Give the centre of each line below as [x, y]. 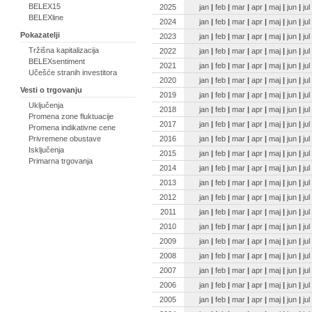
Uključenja [46, 105]
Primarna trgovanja [61, 161]
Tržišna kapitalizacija [64, 50]
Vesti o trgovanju [51, 90]
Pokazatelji [40, 35]
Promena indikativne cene [72, 127]
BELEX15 [45, 6]
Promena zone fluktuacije [71, 116]
